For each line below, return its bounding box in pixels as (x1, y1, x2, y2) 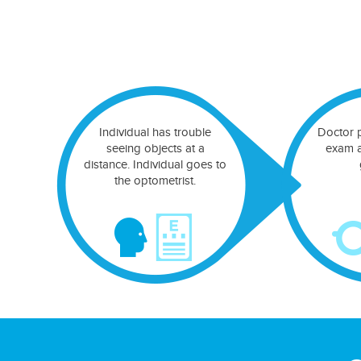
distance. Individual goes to (84, 158, 226, 172)
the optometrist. (114, 174, 196, 188)
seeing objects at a (106, 142, 205, 156)
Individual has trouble (99, 126, 211, 139)
